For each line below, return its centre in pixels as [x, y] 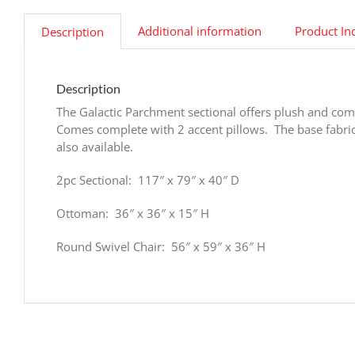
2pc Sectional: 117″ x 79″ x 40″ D [148, 179]
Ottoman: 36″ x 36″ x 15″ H [133, 213]
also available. [95, 146]
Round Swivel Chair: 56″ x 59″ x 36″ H [161, 246]
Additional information [200, 31]
